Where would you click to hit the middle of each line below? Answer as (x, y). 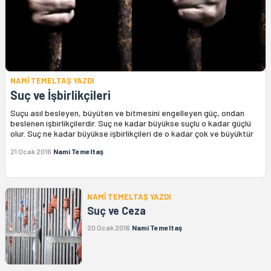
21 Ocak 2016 (31, 152)
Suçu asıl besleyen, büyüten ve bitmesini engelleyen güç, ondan (127, 113)
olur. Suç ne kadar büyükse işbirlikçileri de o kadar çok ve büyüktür (132, 134)
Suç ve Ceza (116, 211)
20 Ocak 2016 (109, 228)
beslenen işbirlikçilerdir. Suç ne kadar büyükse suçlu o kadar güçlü (131, 123)
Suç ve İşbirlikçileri (60, 95)
